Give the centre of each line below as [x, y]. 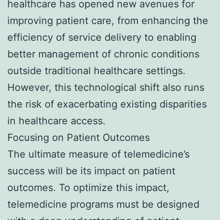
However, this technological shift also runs [106, 88]
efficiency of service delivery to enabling [102, 38]
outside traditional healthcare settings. [96, 71]
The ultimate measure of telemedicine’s [98, 154]
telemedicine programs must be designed [103, 205]
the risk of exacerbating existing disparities [107, 104]
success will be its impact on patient [91, 171]
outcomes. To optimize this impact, [88, 188]
